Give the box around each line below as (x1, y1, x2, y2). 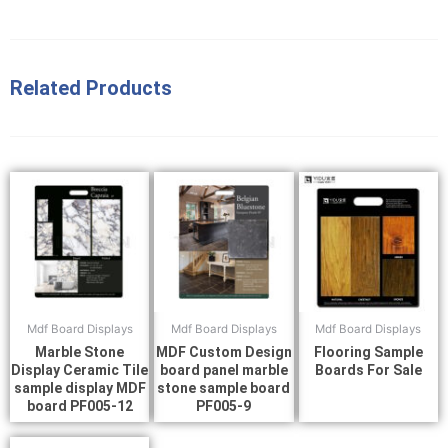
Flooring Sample (313, 344, 423, 361)
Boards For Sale (314, 362, 422, 379)
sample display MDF (13, 380, 146, 397)
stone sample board (157, 380, 291, 397)
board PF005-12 (26, 398, 133, 415)
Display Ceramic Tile (11, 362, 149, 379)
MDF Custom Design (155, 344, 292, 361)
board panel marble (159, 362, 288, 379)
